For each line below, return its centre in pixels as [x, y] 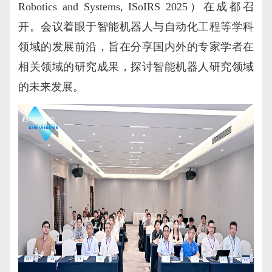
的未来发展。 [51, 87]
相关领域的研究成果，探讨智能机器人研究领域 [136, 66]
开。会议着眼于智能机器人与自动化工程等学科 [136, 26]
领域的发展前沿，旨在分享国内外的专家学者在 [136, 46]
